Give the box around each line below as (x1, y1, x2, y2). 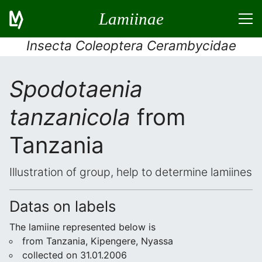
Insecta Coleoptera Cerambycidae (26, 37, 236, 53)
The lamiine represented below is (9, 221, 156, 233)
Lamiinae (98, 9, 164, 28)
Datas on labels (9, 197, 116, 215)
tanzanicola (9, 104, 130, 130)
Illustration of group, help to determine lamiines (9, 165, 252, 179)
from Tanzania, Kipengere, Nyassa (22, 235, 173, 247)
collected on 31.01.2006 (22, 249, 127, 261)
